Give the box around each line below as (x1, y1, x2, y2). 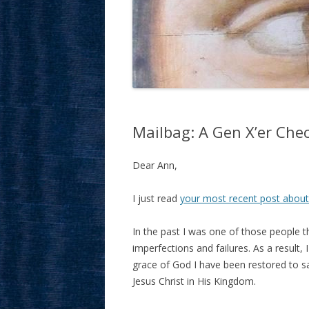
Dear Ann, (132, 159, 177, 172)
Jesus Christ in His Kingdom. (132, 275, 256, 288)
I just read (132, 192, 180, 205)
